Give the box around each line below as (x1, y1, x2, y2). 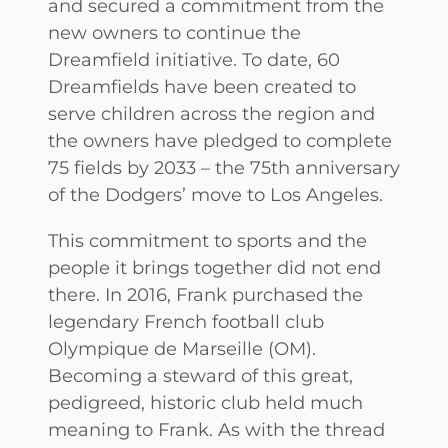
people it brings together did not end (48, 255, 381, 279)
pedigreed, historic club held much (48, 390, 363, 414)
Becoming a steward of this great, (48, 363, 353, 387)
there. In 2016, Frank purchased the (48, 282, 363, 306)
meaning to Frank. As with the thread (48, 417, 385, 441)
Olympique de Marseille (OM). (48, 336, 316, 360)
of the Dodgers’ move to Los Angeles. (48, 183, 383, 207)
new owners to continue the (48, 21, 301, 45)
